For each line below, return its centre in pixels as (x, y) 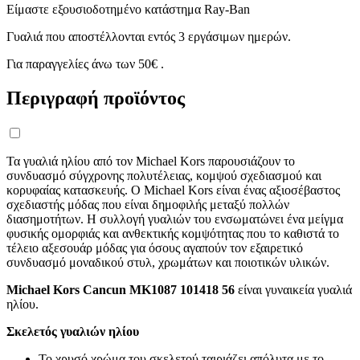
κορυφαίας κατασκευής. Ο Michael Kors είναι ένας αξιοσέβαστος (173, 190)
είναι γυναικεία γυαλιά (293, 289)
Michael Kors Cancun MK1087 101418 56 (121, 289)
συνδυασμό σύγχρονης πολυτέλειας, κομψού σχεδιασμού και (164, 175)
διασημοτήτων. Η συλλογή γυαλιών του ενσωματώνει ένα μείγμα (175, 219)
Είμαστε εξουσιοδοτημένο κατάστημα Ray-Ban (128, 9)
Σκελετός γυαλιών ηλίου (73, 331)
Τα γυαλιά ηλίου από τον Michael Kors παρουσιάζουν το (151, 161)
